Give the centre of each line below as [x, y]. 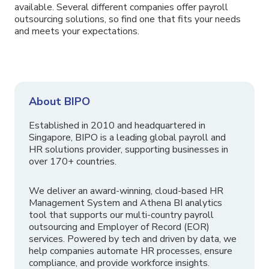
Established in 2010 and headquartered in [117, 126]
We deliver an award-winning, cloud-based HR [126, 191]
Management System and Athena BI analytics [125, 203]
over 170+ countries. [73, 162]
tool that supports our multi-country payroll [121, 215]
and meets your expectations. [77, 32]
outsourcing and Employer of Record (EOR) [119, 227]
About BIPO [59, 102]
